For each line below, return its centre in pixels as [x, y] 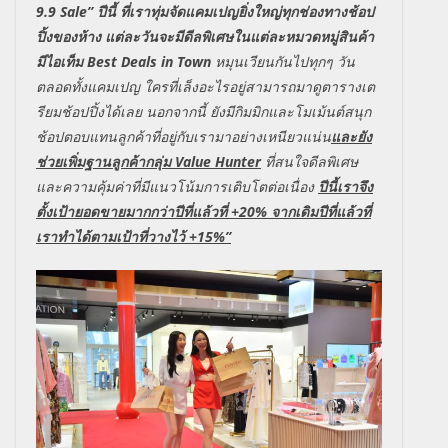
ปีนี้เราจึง [345, 186]
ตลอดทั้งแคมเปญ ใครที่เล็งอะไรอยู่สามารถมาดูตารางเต [205, 86]
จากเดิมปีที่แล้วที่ [321, 211]
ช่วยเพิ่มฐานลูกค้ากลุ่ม [105, 161]
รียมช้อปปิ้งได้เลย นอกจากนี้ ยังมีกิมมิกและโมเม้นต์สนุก [203, 111]
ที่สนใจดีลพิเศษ [311, 161]
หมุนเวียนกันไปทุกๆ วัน [285, 61]
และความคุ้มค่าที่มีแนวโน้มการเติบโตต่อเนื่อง [177, 186]
